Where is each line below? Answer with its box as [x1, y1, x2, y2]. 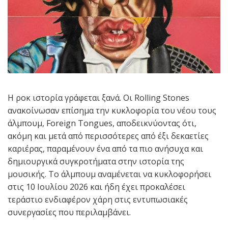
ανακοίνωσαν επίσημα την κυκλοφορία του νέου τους [8, 105, 216, 117]
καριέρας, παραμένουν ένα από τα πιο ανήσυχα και [8, 143, 203, 155]
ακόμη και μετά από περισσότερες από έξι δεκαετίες [8, 130, 209, 142]
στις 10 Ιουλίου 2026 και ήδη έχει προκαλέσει [8, 181, 185, 193]
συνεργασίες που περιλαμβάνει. [8, 207, 131, 218]
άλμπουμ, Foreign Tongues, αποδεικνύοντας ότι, [8, 118, 196, 129]
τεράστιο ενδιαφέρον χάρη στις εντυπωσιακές [8, 194, 188, 206]
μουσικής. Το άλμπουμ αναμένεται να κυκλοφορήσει [8, 168, 211, 180]
